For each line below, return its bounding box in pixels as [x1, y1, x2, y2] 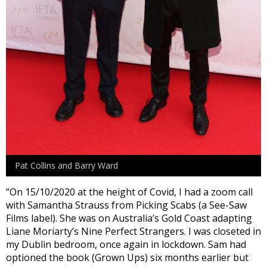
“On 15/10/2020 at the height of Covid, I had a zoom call [6, 185, 253, 199]
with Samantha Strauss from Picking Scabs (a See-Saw [6, 198, 247, 212]
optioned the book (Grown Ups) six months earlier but [6, 251, 249, 265]
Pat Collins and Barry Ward [15, 160, 118, 172]
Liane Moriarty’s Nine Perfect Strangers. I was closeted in [6, 225, 261, 238]
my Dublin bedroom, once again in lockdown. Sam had [6, 238, 246, 252]
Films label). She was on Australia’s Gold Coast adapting [6, 212, 252, 225]
